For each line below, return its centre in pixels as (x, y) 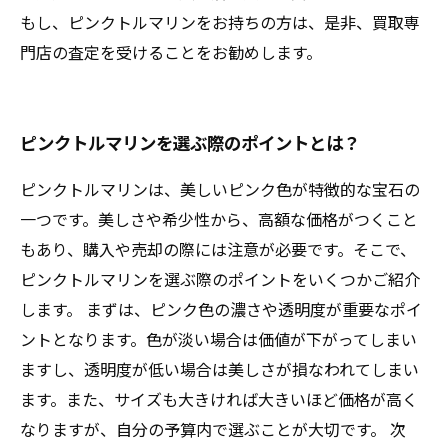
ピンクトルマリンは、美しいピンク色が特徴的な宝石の (220, 189)
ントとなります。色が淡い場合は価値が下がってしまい (218, 339)
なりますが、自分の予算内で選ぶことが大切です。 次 (213, 429)
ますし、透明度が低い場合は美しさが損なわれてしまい (219, 369)
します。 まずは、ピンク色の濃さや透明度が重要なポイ (221, 309)
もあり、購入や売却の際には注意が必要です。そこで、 (218, 249)
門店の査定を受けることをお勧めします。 (171, 52)
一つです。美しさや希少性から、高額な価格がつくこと (219, 219)
